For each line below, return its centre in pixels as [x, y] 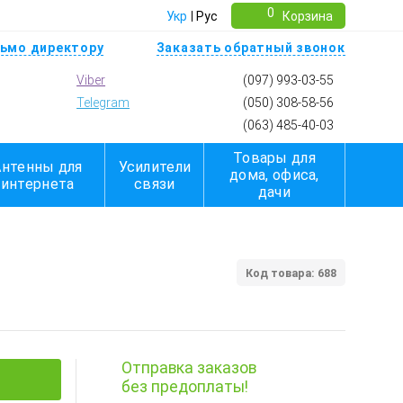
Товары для [274, 158]
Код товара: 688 [291, 273]
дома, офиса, [274, 175]
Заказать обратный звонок [251, 48]
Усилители [155, 166]
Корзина [307, 16]
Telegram [103, 102]
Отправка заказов [188, 367]
